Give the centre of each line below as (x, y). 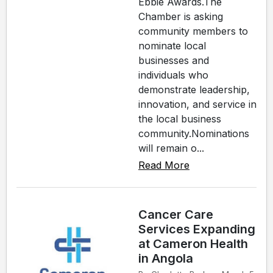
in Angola (166, 259)
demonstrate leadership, (194, 90)
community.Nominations (194, 134)
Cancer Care (176, 215)
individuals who (173, 75)
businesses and (174, 61)
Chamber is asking (181, 17)
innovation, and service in (197, 105)
